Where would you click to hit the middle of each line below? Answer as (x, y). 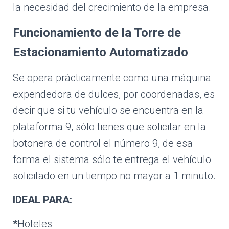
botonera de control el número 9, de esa (103, 143)
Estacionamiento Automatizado (100, 52)
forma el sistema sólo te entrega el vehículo (112, 159)
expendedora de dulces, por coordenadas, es (114, 94)
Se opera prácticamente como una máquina (112, 78)
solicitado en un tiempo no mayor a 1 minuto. (114, 176)
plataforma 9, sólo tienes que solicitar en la (109, 127)
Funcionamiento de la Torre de (97, 33)
